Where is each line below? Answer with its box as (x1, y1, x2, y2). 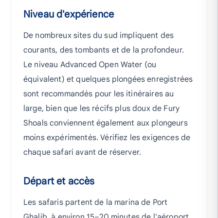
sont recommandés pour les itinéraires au (23, 89, 174, 99)
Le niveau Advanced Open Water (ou (23, 60, 157, 70)
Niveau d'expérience (23, 8, 114, 20)
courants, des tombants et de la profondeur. (23, 45, 184, 55)
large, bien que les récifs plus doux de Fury (23, 104, 180, 113)
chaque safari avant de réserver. (23, 147, 142, 157)
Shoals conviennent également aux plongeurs (23, 118, 188, 128)
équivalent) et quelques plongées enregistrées (23, 74, 193, 84)
